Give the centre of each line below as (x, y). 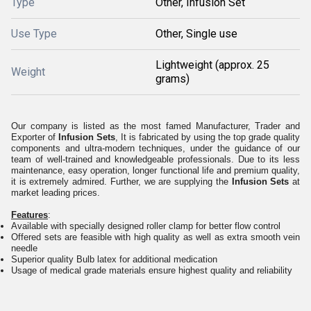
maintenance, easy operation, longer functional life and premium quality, (155, 170)
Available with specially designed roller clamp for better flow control (146, 226)
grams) (173, 79)
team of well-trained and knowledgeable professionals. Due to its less (155, 159)
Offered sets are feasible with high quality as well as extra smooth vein (155, 237)
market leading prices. (56, 193)
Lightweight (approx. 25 (212, 65)
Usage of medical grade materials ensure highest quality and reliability (152, 270)
